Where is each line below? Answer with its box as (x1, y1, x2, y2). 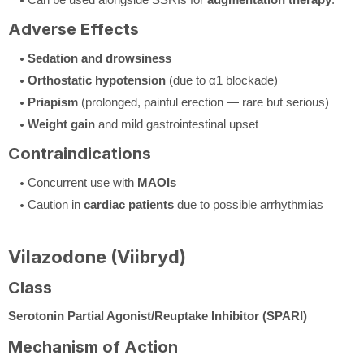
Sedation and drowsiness (28, 50, 171, 65)
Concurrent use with (28, 175, 137, 189)
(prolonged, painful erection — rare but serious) (78, 94, 329, 109)
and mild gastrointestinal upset (95, 116, 258, 131)
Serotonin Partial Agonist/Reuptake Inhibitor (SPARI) (8, 308, 307, 323)
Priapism (28, 94, 78, 109)
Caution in (28, 197, 84, 211)
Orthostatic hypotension (28, 72, 166, 87)
